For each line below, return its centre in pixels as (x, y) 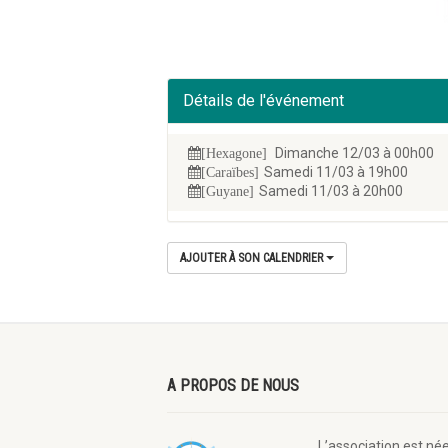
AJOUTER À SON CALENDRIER (253, 257)
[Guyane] (227, 190)
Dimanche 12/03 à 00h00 (353, 152)
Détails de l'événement (263, 100)
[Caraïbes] (230, 171)
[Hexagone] (234, 152)
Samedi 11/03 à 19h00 (336, 171)
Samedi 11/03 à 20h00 (331, 190)
